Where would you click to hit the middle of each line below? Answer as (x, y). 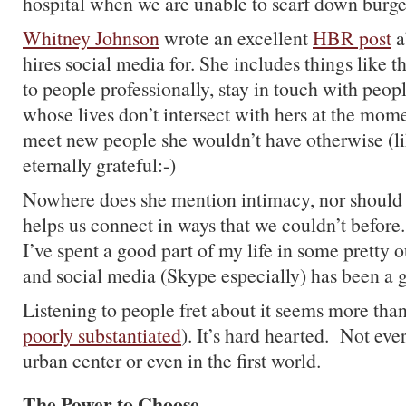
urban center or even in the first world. (172, 360)
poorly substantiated (102, 335)
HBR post (352, 38)
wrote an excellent (236, 38)
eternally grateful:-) (99, 164)
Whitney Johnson (91, 38)
